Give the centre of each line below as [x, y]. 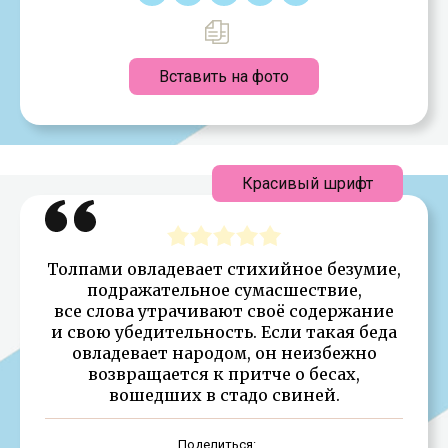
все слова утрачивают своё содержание [224, 310]
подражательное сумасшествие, [224, 289]
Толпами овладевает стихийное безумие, [224, 268]
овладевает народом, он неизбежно [224, 352]
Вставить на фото [224, 76]
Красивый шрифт [307, 183]
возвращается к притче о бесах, [224, 373]
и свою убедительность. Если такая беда [224, 331]
